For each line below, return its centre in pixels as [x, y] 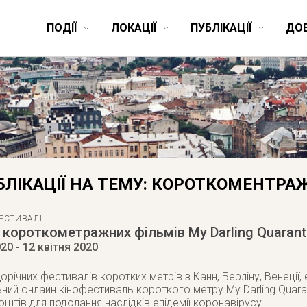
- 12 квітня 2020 [56, 247]
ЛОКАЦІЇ [134, 28]
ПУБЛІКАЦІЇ [221, 28]
